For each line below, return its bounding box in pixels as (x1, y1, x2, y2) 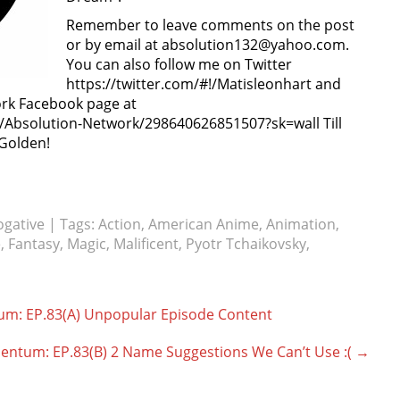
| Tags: (48, 214, 98, 234)
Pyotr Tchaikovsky (186, 234, 306, 254)
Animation (266, 214, 336, 234)
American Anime (148, 214, 259, 234)
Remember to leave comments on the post (66, 15, 354, 35)
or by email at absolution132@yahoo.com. (66, 35, 349, 54)
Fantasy (8, 234, 60, 254)
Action (98, 214, 141, 234)
